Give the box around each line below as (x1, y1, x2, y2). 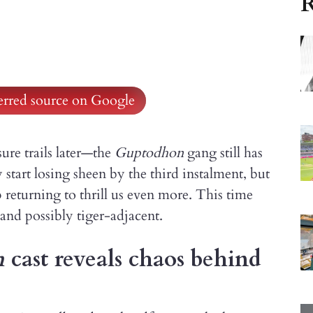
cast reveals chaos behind (5, 244, 261, 275)
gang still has (184, 143, 263, 162)
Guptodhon (115, 143, 184, 162)
